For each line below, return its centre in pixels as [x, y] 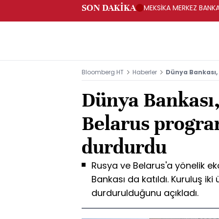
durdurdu [124, 147]
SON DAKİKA [109, 8]
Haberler [145, 72]
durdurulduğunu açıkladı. [145, 193]
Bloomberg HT [103, 72]
